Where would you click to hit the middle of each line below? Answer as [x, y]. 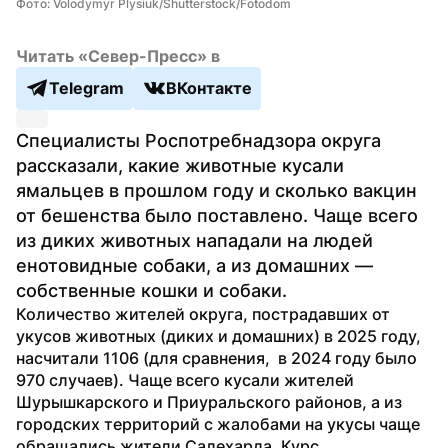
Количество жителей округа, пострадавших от [203, 313]
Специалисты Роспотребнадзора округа [198, 140]
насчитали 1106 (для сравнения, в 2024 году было [216, 357]
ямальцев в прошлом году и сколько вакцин [216, 190]
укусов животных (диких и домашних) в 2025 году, [218, 335]
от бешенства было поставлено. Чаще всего [217, 215]
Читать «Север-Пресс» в [118, 55]
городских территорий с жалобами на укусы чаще [218, 423]
